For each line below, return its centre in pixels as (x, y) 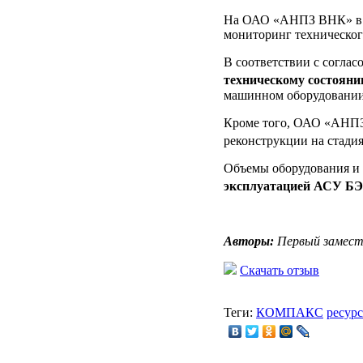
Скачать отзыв (280, 271)
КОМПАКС (290, 313)
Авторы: (249, 241)
